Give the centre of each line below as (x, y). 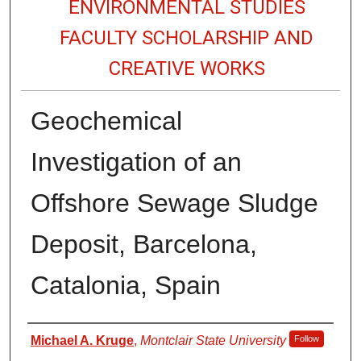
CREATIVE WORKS (187, 68)
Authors (48, 335)
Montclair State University (213, 340)
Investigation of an (136, 162)
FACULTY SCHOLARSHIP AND (187, 37)
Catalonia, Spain (125, 285)
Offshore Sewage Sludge (174, 203)
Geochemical (106, 120)
